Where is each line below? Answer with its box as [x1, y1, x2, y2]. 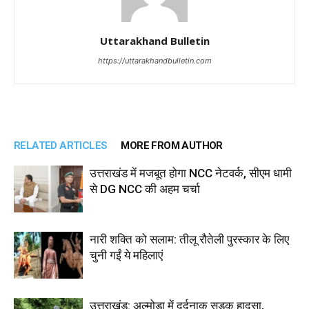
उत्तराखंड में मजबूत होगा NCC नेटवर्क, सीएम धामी [90, 166, 292, 180]
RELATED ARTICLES [14, 139, 108, 152]
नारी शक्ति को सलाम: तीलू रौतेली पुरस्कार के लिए [90, 232, 289, 246]
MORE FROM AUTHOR [121, 139, 223, 152]
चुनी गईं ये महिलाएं [90, 248, 163, 262]
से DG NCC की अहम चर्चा [90, 181, 200, 196]
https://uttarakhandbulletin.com [97, 55, 212, 66]
